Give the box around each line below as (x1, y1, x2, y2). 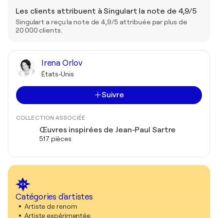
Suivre (101, 90, 125, 99)
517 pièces (39, 134, 72, 143)
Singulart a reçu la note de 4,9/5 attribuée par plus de (16, 18, 187, 26)
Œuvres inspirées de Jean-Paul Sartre (39, 125, 176, 134)
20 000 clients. (16, 26, 62, 34)
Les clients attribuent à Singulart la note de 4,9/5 (16, 6, 197, 16)
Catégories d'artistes (16, 192, 93, 201)
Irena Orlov (41, 58, 82, 68)
